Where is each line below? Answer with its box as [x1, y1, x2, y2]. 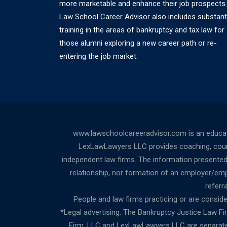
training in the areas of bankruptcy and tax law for [59, 25, 224, 34]
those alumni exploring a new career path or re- [59, 38, 217, 48]
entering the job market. [59, 51, 138, 61]
